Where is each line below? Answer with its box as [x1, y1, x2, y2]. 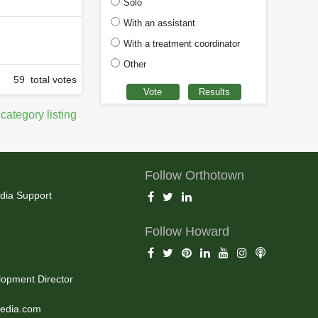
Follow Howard [145, 224, 230, 239]
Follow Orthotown [145, 168, 245, 183]
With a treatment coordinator [124, 38, 240, 49]
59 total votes [13, 74, 77, 86]
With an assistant [124, 17, 195, 28]
